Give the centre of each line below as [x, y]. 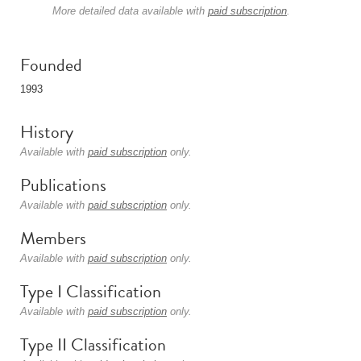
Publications [63, 185]
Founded [51, 65]
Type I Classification [91, 291]
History [47, 132]
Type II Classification [93, 344]
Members [53, 238]
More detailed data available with [130, 11]
